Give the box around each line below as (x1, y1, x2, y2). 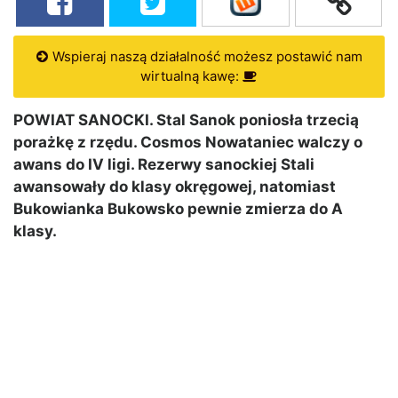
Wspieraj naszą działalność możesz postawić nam (48, 48, 362, 66)
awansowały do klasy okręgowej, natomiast (13, 178, 336, 196)
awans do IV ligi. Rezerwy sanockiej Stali (13, 155, 314, 174)
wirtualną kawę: (140, 68, 243, 85)
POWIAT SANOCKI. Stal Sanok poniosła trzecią (13, 111, 359, 130)
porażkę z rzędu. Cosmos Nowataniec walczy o (13, 133, 362, 152)
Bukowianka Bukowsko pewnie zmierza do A (13, 200, 343, 219)
